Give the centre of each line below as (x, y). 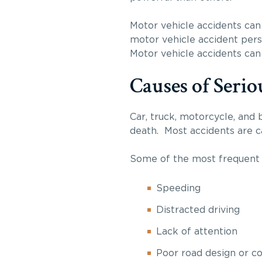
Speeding (178, 188)
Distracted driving (198, 210)
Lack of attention (197, 232)
